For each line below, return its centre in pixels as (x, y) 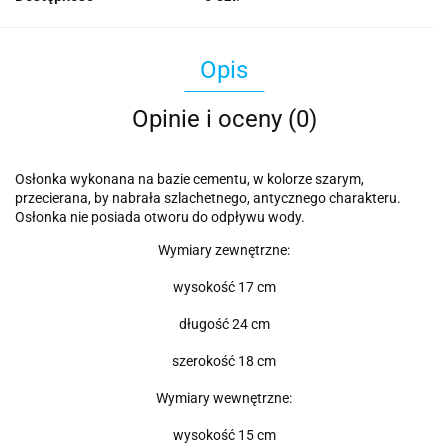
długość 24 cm (224, 324)
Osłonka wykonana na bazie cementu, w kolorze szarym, (189, 179)
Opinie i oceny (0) (224, 119)
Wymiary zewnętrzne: (224, 250)
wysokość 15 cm (224, 435)
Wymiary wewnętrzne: (224, 398)
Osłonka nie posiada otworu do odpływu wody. (160, 217)
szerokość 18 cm (224, 361)
